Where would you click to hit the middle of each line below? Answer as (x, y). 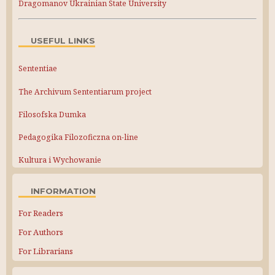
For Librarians (46, 251)
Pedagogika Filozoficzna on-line (78, 137)
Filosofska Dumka (52, 114)
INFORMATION (63, 191)
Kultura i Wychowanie (60, 160)
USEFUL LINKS (63, 41)
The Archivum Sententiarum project (85, 91)
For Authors (41, 232)
